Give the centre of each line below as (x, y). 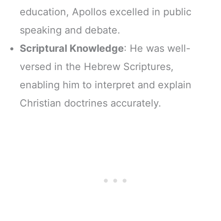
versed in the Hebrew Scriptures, (97, 66)
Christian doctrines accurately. (91, 103)
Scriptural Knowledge (72, 48)
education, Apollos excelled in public (106, 12)
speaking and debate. (70, 30)
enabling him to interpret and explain (106, 85)
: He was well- (157, 48)
